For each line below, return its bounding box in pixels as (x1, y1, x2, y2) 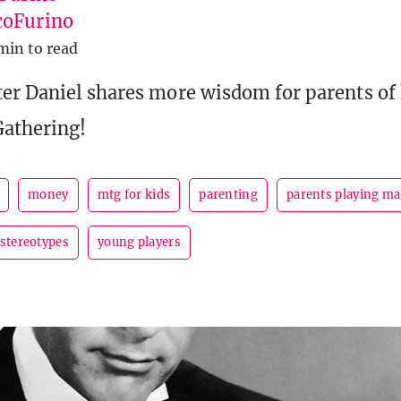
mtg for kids (97, 187, 171, 203)
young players (97, 235, 181, 251)
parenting (199, 187, 258, 203)
